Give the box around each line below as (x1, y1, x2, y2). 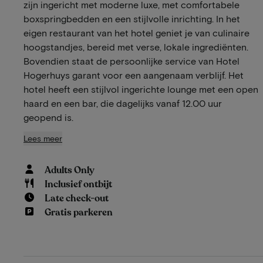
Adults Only (45, 163, 95, 177)
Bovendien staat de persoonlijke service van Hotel (23, 55, 240, 66)
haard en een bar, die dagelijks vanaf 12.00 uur (23, 97, 222, 109)
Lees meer (23, 133, 62, 143)
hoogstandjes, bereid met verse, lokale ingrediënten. (23, 41, 248, 52)
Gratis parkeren (45, 205, 113, 219)
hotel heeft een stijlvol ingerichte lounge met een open (23, 83, 258, 95)
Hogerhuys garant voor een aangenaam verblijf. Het (23, 69, 244, 80)
